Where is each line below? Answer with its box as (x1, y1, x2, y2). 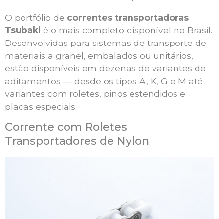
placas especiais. (5, 101, 77, 112)
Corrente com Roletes (5, 120, 127, 134)
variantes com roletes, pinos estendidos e (5, 88, 185, 99)
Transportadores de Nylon (5, 134, 149, 148)
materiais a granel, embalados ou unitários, (5, 50, 193, 61)
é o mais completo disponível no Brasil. (41, 25, 212, 36)
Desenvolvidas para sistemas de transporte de (5, 38, 206, 48)
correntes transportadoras (67, 12, 189, 23)
